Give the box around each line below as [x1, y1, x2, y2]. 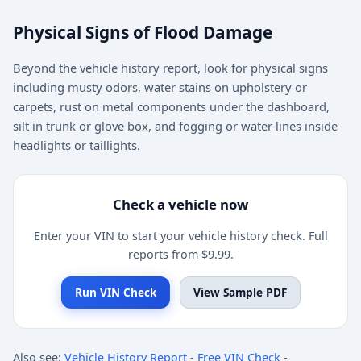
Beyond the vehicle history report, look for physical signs [13, 59, 328, 76]
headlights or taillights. [13, 136, 140, 153]
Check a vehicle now [113, 194, 248, 214]
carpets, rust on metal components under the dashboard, [13, 98, 330, 114]
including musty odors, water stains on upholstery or [13, 78, 307, 95]
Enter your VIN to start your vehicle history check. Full [33, 227, 328, 243]
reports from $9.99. [127, 246, 234, 262]
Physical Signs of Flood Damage [13, 20, 272, 44]
